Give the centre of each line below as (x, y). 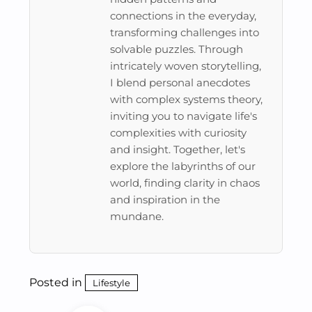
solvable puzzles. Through (177, 49)
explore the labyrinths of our (183, 166)
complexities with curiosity (178, 133)
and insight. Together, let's (178, 149)
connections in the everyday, (183, 16)
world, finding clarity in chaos (185, 183)
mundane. (137, 216)
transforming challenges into (185, 32)
